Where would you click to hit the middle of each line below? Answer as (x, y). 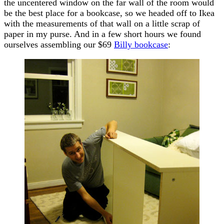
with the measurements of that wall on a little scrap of (102, 23)
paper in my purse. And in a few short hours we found (102, 34)
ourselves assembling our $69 (59, 44)
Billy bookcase (141, 44)
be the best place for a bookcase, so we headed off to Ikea (109, 13)
